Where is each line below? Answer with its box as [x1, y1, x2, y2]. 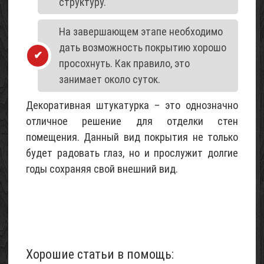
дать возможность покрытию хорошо [59, 41, 226, 54]
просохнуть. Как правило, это [59, 57, 190, 70]
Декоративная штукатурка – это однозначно [26, 98, 238, 111]
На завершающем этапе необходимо [59, 25, 223, 38]
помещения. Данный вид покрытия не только [26, 130, 238, 143]
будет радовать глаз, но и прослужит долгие [26, 146, 238, 159]
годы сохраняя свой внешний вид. [26, 162, 178, 175]
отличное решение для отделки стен [26, 114, 238, 127]
